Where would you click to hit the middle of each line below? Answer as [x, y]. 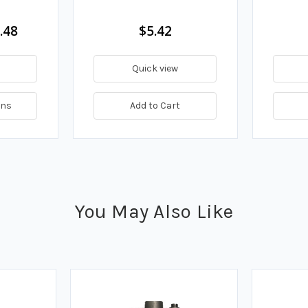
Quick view [155, 68]
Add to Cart [155, 105]
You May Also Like [154, 211]
